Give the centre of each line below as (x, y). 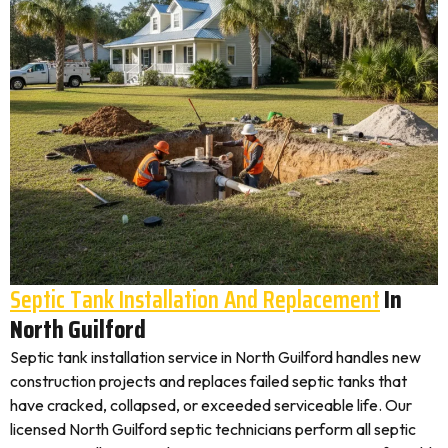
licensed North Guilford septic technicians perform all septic (213, 429)
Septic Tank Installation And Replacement (195, 299)
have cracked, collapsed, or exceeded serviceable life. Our (211, 405)
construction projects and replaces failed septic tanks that (208, 381)
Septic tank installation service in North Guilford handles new (215, 357)
